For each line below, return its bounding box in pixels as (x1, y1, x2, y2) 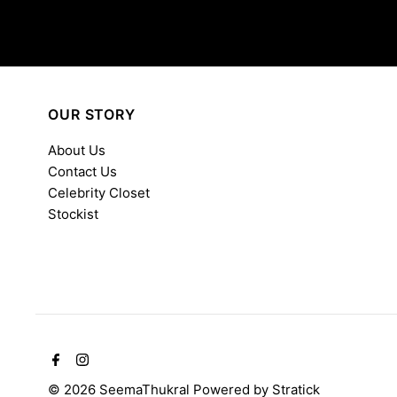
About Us (48, 141, 106, 159)
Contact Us (48, 162, 118, 180)
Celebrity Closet (48, 183, 151, 201)
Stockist (48, 205, 99, 222)
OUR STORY (48, 105, 136, 123)
